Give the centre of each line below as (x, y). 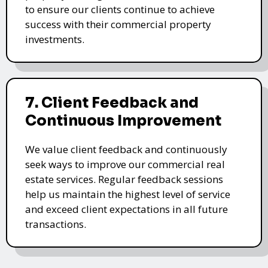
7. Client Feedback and (112, 103)
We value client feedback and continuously (126, 149)
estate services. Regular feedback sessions (124, 179)
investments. (55, 39)
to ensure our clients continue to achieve (120, 9)
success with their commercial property (118, 24)
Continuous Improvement (123, 121)
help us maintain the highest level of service (128, 194)
